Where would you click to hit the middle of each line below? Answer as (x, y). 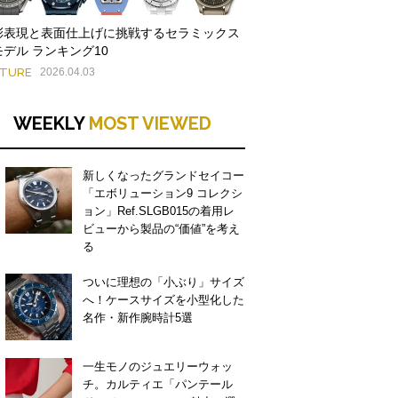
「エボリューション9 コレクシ (163, 193)
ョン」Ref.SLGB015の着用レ (159, 211)
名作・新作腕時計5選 (138, 318)
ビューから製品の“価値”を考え (161, 229)
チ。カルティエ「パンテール (158, 384)
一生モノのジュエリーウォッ (158, 366)
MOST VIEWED (150, 123)
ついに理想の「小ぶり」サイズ (163, 282)
